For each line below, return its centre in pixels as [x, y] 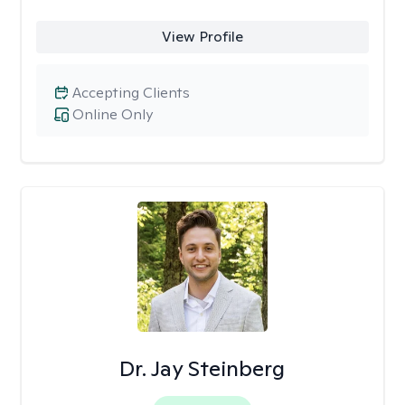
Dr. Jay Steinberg [202, 368]
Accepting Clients [131, 93]
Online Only [113, 114]
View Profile [202, 37]
